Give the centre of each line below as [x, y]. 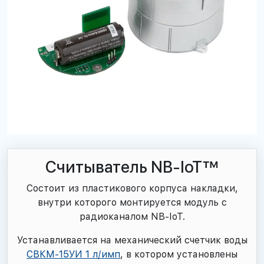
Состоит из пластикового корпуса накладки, [132, 188]
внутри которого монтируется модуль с [132, 202]
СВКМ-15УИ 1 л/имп [73, 254]
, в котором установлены [179, 254]
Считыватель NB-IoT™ [132, 167]
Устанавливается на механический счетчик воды [132, 240]
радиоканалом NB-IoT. [132, 217]
